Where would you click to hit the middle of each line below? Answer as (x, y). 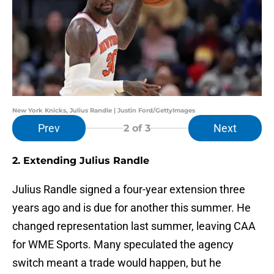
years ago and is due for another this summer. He (131, 208)
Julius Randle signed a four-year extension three (129, 190)
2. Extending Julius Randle (81, 161)
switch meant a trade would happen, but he (117, 263)
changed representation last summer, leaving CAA (134, 226)
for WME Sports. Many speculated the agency (123, 245)
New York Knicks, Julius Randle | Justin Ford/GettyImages (104, 111)
